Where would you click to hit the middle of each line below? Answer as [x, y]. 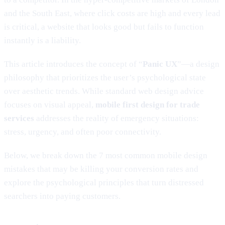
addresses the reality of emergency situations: [117, 118]
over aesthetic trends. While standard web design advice [104, 91]
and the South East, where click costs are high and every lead [112, 13]
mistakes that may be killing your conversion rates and [101, 169]
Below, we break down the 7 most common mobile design [106, 155]
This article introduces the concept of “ [73, 64]
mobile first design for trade [148, 104]
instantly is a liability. [42, 40]
